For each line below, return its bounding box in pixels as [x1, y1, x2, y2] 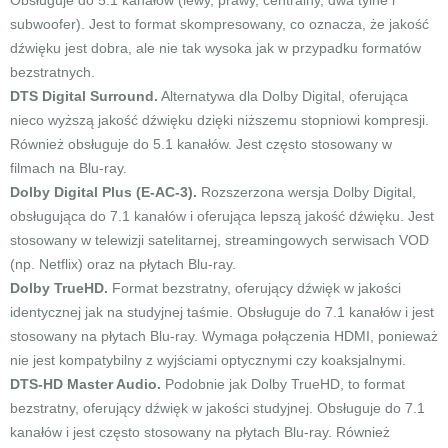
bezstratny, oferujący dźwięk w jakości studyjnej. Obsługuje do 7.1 [10, 400, 425, 416]
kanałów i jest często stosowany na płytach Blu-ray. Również [10, 424, 390, 440]
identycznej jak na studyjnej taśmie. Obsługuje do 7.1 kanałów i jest [10, 304, 434, 320]
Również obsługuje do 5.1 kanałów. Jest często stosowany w [10, 136, 392, 152]
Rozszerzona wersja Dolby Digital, [197, 184, 416, 200]
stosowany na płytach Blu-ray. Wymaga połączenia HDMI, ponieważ [10, 328, 438, 344]
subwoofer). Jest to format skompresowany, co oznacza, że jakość [10, 16, 429, 32]
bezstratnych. [10, 64, 95, 80]
